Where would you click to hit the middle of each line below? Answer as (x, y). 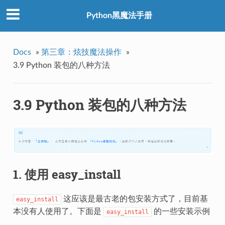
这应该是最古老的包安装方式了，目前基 (134, 199)
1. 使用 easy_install (67, 174)
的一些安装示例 (181, 211)
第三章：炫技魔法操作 (81, 52)
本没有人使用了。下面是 (58, 211)
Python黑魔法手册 (119, 16)
